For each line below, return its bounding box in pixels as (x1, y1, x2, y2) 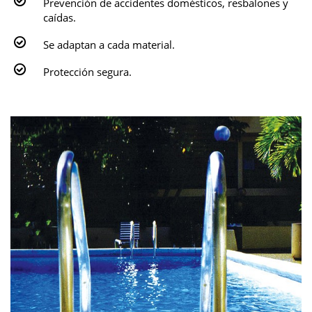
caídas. (43, 10, 76, 24)
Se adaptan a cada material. (43, 38, 175, 52)
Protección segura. (43, 65, 132, 79)
